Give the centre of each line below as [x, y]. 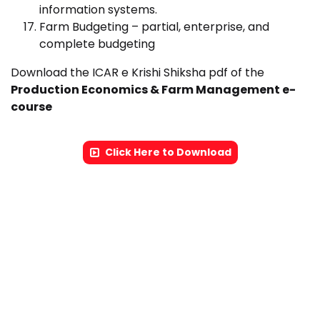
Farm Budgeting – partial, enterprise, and [154, 27]
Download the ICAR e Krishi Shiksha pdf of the [137, 72]
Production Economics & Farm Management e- [153, 90]
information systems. [98, 10]
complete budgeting [97, 44]
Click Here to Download [168, 152]
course [31, 107]
